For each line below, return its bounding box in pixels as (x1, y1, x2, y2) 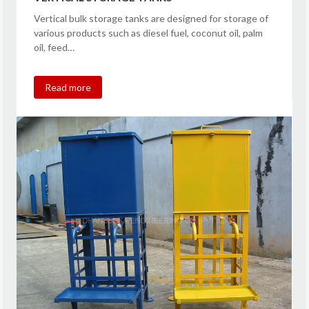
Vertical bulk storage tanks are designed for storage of (34, 12, 269, 24)
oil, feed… (34, 41, 75, 53)
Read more (45, 81, 92, 93)
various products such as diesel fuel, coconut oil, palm (34, 26, 263, 39)
